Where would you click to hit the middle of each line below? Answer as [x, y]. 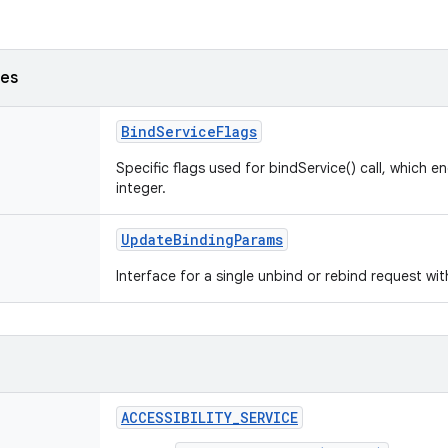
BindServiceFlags [189, 131]
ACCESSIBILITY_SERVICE [209, 417]
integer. [141, 188]
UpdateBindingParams [202, 239]
